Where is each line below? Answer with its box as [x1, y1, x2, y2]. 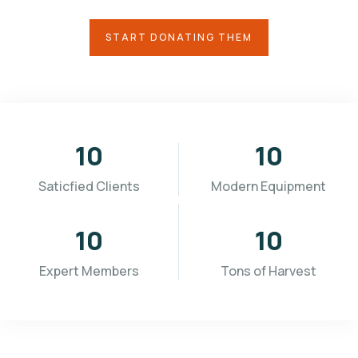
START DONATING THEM [105, 30, 253, 45]
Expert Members [39, 262, 139, 280]
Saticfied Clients [38, 177, 140, 196]
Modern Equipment [211, 177, 326, 196]
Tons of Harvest [221, 262, 316, 280]
